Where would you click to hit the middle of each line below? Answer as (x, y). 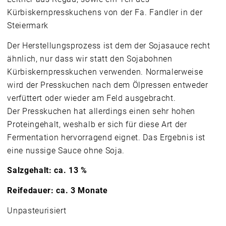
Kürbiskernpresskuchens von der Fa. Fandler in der (105, 13)
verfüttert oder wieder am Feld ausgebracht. (92, 98)
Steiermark (28, 26)
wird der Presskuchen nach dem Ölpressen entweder (108, 85)
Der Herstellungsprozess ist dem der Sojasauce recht (109, 45)
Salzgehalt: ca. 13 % (47, 171)
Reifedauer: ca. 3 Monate (58, 191)
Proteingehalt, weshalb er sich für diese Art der (97, 124)
